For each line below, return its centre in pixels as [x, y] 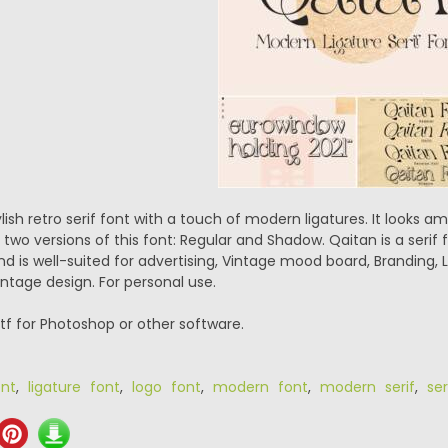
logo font [166, 387]
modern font [260, 387]
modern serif [367, 387]
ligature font [73, 387]
